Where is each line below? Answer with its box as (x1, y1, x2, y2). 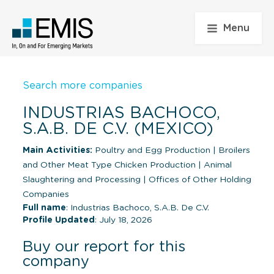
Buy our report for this (23, 239, 185, 254)
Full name (23, 203, 66, 212)
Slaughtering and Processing (23, 175, 143, 184)
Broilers (216, 146, 250, 155)
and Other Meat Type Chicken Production (23, 160, 198, 169)
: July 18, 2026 (95, 215, 152, 224)
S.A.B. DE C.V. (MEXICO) (23, 120, 213, 137)
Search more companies (23, 80, 143, 91)
